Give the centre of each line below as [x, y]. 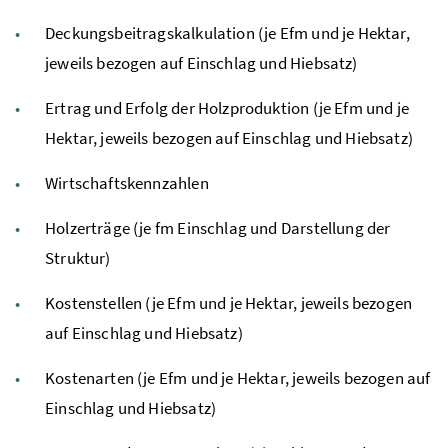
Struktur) [78, 258]
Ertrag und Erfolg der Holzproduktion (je [190, 108]
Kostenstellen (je [106, 303]
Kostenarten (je [102, 378]
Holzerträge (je [100, 228]
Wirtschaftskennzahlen [127, 183]
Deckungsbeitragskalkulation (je [162, 33]
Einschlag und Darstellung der [284, 228]
